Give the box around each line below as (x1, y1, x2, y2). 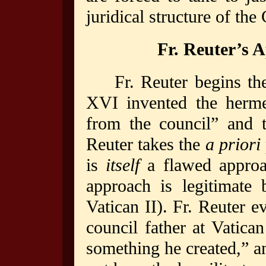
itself (106, 155, 140, 175)
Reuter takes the (86, 134, 205, 154)
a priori (205, 134, 261, 154)
